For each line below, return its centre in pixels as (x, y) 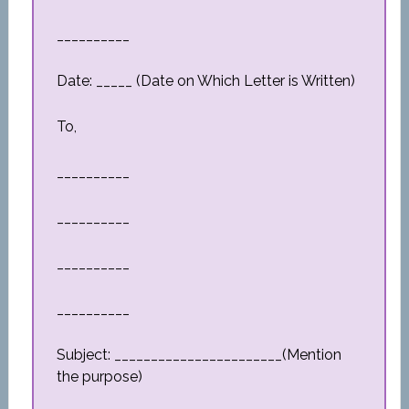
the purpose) (99, 377)
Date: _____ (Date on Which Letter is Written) (205, 81)
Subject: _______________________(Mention (199, 355)
